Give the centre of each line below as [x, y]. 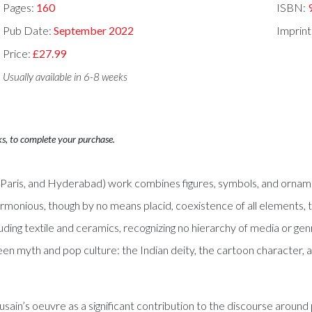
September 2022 [94, 31]
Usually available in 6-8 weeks [65, 76]
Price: [18, 53]
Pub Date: [29, 31]
